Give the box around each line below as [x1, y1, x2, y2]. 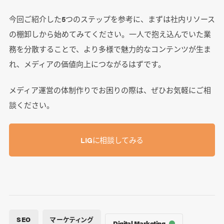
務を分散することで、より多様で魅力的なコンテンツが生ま [8, 43, 211, 54]
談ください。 [8, 99, 54, 110]
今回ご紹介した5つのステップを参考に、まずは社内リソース [8, 13, 215, 24]
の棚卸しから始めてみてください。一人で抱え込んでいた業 [8, 28, 211, 39]
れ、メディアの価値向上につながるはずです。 [8, 58, 165, 69]
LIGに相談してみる [80, 134, 143, 145]
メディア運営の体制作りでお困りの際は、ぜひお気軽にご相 [8, 84, 211, 95]
